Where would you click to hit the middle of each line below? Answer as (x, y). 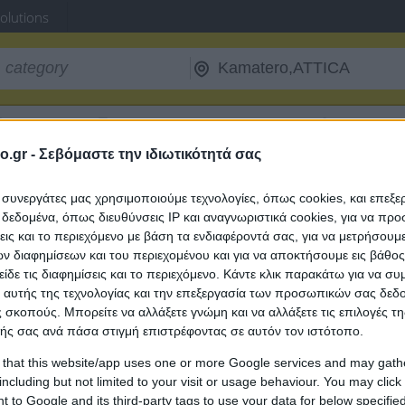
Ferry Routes (48, 127)
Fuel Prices (146, 127)
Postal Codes (268, 127)
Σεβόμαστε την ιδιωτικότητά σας (150, 155)
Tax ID (356, 127)
